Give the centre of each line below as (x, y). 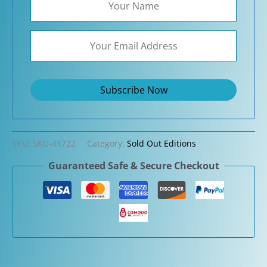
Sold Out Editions (162, 143)
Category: (107, 143)
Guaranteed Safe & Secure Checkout (133, 166)
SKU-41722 (54, 143)
